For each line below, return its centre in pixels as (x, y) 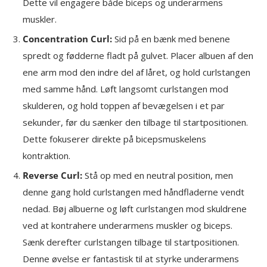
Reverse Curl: (52, 175)
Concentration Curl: (67, 38)
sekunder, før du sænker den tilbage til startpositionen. (135, 122)
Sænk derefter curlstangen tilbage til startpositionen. (131, 242)
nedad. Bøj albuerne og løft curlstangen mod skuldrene (135, 208)
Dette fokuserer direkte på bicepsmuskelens (114, 139)
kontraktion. (46, 155)
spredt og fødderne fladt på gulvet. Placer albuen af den (138, 55)
